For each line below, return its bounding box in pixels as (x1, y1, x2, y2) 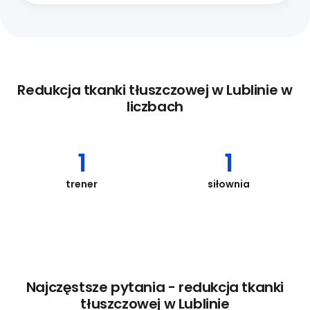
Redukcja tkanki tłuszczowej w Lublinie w (17, 80, 293, 100)
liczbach (127, 96, 183, 116)
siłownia (207, 176, 250, 191)
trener (66, 176, 98, 191)
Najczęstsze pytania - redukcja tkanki (26, 277, 284, 297)
